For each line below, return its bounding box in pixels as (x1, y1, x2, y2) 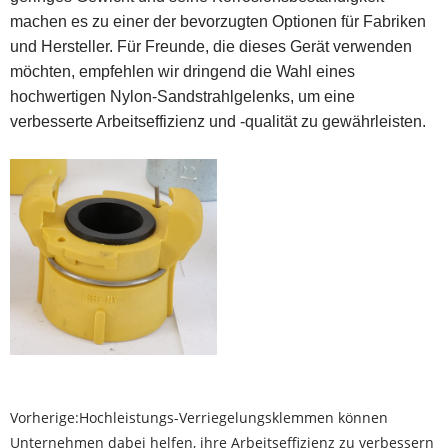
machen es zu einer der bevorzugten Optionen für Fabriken (10, 13, 426, 31)
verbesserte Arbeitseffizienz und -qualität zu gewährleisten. (10, 113, 426, 131)
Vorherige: (10, 408, 79, 428)
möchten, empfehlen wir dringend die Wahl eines (10, 63, 355, 81)
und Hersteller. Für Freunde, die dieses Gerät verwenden (10, 38, 412, 56)
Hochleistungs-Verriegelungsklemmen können (79, 408, 388, 428)
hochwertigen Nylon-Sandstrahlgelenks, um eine (10, 88, 355, 106)
